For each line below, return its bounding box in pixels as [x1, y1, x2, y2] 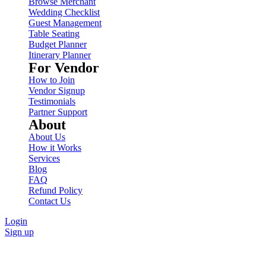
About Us [28, 132, 65, 142]
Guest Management [28, 18, 102, 28]
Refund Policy [28, 185, 83, 196]
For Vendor [28, 60, 99, 76]
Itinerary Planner [28, 50, 91, 61]
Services [28, 153, 60, 164]
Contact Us [28, 196, 71, 207]
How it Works [28, 142, 81, 153]
